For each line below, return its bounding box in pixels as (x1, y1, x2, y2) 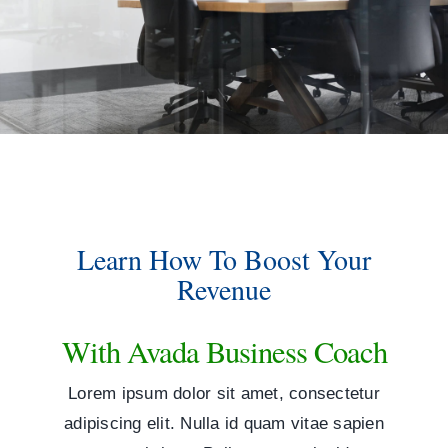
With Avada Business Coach (61, 331, 387, 372)
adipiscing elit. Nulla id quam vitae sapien (64, 414, 384, 433)
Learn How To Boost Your (77, 240, 371, 278)
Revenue (177, 270, 271, 308)
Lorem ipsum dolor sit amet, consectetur (68, 384, 380, 403)
